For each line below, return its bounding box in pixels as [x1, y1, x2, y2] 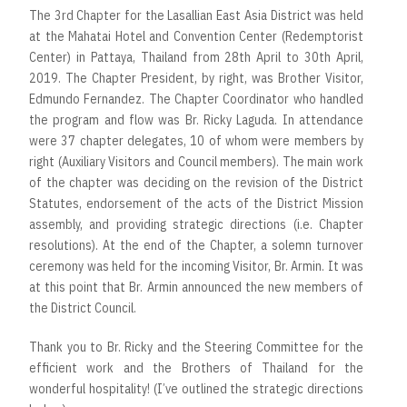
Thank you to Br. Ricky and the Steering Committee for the [29, 339, 363, 356]
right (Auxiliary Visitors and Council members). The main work [29, 154, 363, 171]
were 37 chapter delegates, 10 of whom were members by [29, 133, 363, 150]
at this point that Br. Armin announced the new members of [29, 279, 363, 296]
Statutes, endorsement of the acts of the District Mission [29, 195, 363, 213]
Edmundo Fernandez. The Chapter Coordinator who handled [29, 91, 363, 108]
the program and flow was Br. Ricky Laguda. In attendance [29, 112, 363, 129]
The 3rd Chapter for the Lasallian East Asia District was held [29, 7, 363, 25]
